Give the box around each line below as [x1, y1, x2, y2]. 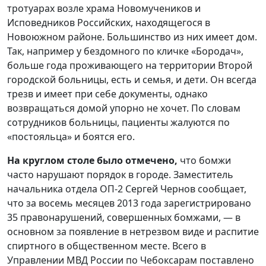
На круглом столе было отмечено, [7, 154, 178, 167]
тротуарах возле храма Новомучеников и [7, 2, 201, 15]
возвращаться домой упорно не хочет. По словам [7, 102, 240, 115]
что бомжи [178, 154, 231, 167]
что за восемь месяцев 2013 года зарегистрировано [7, 197, 251, 210]
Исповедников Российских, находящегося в [7, 16, 210, 29]
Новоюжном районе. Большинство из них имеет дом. [7, 30, 257, 43]
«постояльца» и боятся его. [7, 130, 135, 143]
